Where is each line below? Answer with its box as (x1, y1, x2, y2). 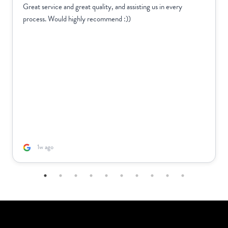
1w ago (37, 142, 53, 152)
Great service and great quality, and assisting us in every (23, 1, 182, 12)
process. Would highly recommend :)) (23, 13, 131, 24)
